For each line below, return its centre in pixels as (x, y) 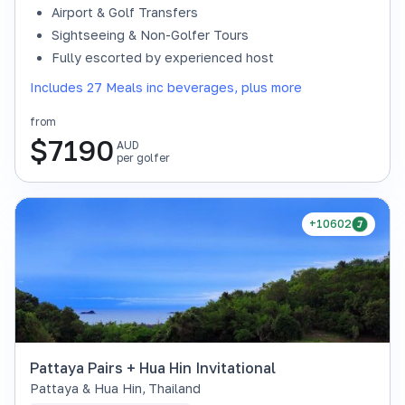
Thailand (174, 388)
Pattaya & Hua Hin (86, 388)
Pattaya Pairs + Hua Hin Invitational (153, 368)
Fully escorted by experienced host (163, 57)
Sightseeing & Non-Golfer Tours (150, 35)
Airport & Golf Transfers (125, 12)
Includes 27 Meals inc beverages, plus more (166, 87)
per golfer (143, 158)
